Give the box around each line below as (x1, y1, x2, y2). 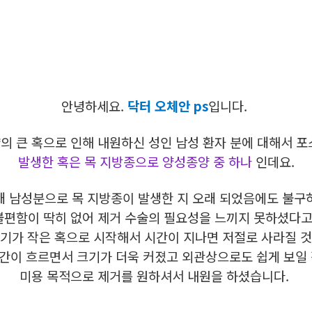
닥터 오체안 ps (127, 96, 208, 115)
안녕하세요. (61, 96, 127, 115)
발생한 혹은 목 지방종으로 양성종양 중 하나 (17, 152, 252, 171)
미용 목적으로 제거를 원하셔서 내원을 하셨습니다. (19, 266, 292, 285)
